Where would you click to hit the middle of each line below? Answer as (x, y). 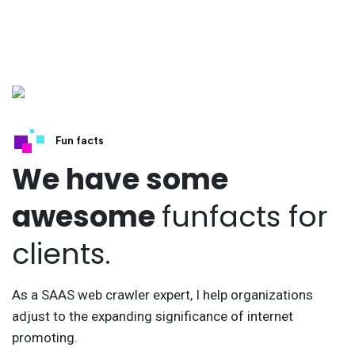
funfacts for (245, 217)
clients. (61, 254)
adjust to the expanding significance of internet (153, 317)
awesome (87, 217)
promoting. (45, 338)
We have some (120, 180)
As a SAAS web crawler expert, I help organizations (162, 295)
